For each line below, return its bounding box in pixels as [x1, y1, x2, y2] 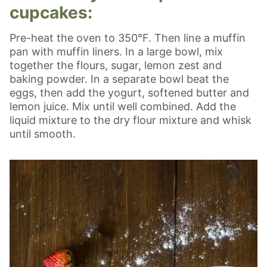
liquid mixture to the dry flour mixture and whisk [10, 113, 252, 126]
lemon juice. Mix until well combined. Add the [10, 100, 236, 113]
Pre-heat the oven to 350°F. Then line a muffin [10, 31, 246, 44]
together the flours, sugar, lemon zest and [10, 58, 222, 72]
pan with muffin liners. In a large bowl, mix [10, 45, 223, 58]
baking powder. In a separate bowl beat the [10, 72, 229, 85]
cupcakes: [10, 2, 92, 23]
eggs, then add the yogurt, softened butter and [10, 86, 249, 99]
